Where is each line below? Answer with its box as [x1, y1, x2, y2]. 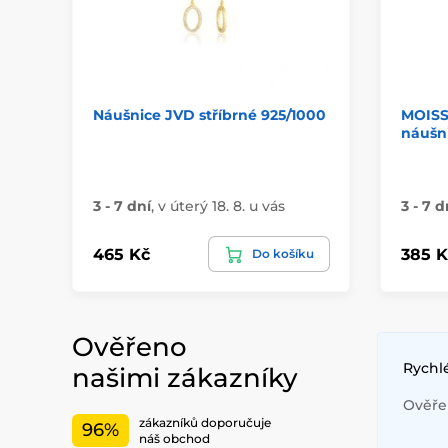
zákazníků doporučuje [139, 414, 271, 430]
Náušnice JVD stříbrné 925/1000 [93, 106, 326, 125]
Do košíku [251, 246, 314, 262]
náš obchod [139, 430, 210, 446]
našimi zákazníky [72, 362, 298, 395]
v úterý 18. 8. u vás [158, 197, 285, 216]
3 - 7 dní [93, 197, 151, 216]
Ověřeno [72, 331, 187, 364]
